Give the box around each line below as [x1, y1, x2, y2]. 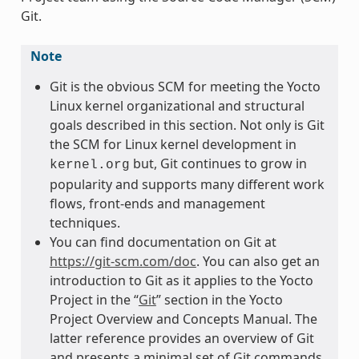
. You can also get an [196, 252, 320, 270]
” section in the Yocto [155, 290, 283, 309]
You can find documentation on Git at [49, 232, 276, 251]
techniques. [49, 213, 120, 232]
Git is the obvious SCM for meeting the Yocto [49, 77, 321, 95]
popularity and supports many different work [49, 175, 325, 193]
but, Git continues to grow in [129, 154, 307, 172]
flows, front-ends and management [49, 194, 265, 212]
